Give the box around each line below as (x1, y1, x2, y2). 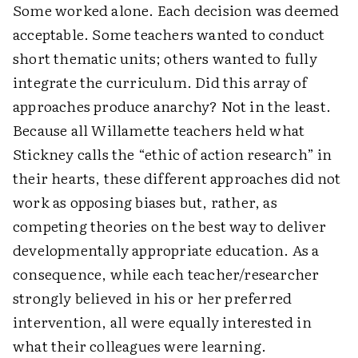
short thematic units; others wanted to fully (13, 47, 317, 69)
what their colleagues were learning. (13, 335, 267, 356)
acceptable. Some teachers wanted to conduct (13, 23, 325, 45)
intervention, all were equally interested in (13, 311, 312, 332)
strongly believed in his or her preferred (13, 287, 292, 308)
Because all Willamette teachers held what (13, 119, 305, 141)
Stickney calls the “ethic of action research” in (13, 143, 332, 165)
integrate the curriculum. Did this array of (13, 71, 308, 93)
